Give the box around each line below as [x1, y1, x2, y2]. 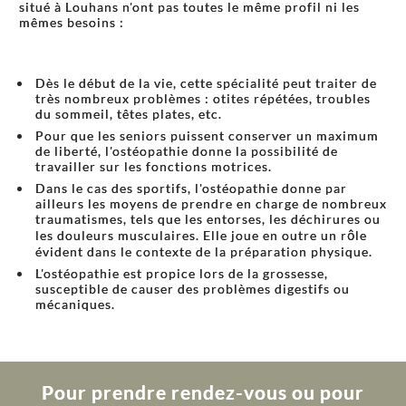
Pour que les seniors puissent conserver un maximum [34, 128, 379, 143]
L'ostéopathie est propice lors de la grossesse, [34, 266, 328, 281]
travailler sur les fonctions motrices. [34, 159, 272, 174]
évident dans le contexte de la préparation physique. [34, 244, 372, 259]
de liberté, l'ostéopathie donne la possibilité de [34, 143, 338, 159]
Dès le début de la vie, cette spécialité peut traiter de [34, 75, 377, 91]
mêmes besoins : [19, 14, 124, 30]
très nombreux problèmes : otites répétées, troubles [34, 91, 371, 106]
